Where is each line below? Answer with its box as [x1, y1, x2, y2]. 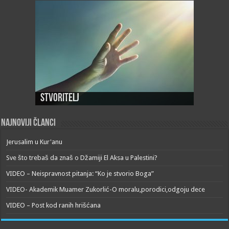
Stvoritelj [40, 93, 79, 105]
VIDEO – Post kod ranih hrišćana [6, 201, 101, 210]
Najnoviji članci [1, 118, 56, 129]
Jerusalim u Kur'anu [6, 138, 63, 146]
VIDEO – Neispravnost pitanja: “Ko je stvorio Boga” [6, 170, 154, 178]
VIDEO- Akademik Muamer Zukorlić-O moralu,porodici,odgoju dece [6, 186, 205, 194]
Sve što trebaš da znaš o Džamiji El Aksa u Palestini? [6, 154, 158, 162]
